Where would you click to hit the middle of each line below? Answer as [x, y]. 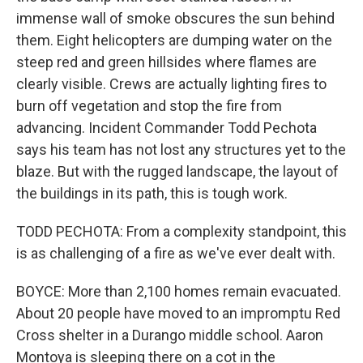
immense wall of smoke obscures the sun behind [175, 19]
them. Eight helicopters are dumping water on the [174, 41]
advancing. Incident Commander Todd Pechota [167, 128]
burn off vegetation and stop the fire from [149, 106]
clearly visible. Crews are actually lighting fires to [171, 84]
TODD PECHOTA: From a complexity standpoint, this [181, 232]
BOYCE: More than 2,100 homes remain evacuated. [179, 292]
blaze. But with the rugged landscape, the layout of [177, 172]
